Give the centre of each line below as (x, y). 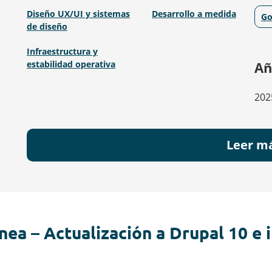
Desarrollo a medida (194, 14)
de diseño (47, 26)
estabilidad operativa (71, 64)
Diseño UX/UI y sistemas (78, 14)
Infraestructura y (62, 51)
